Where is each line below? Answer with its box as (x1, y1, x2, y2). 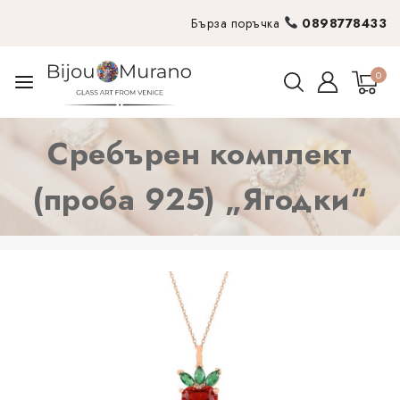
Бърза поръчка (190, 14, 284, 32)
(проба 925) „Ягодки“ (33, 178, 367, 221)
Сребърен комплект (47, 132, 353, 176)
